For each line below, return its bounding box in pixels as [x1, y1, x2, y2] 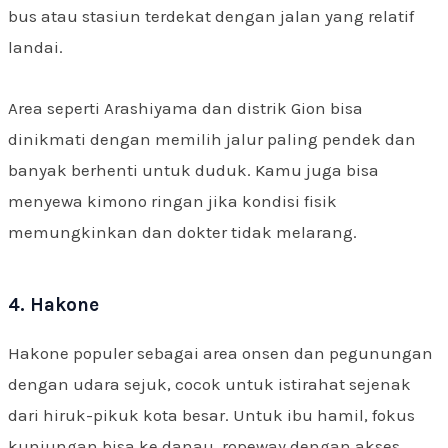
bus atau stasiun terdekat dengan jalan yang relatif [8, 6, 414, 27]
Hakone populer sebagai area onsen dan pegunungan [8, 342, 433, 363]
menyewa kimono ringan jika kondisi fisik [8, 190, 337, 211]
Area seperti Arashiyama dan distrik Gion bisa [8, 97, 363, 118]
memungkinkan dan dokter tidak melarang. [8, 221, 357, 242]
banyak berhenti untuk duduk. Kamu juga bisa [8, 159, 379, 180]
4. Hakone [8, 293, 99, 316]
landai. [8, 37, 63, 58]
